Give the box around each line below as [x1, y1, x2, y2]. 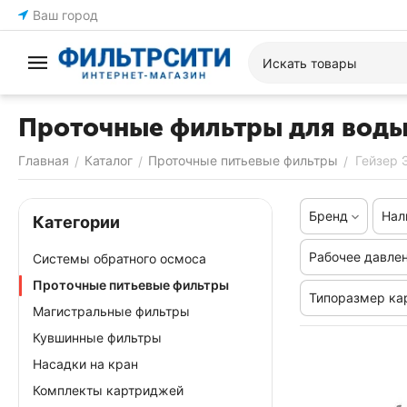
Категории [33, 213, 120, 232]
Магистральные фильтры [33, 303, 190, 319]
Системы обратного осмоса [33, 251, 206, 266]
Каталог [84, 153, 133, 168]
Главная [18, 153, 69, 168]
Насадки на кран [33, 356, 138, 372]
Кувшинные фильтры [33, 330, 162, 345]
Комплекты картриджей [33, 382, 184, 398]
